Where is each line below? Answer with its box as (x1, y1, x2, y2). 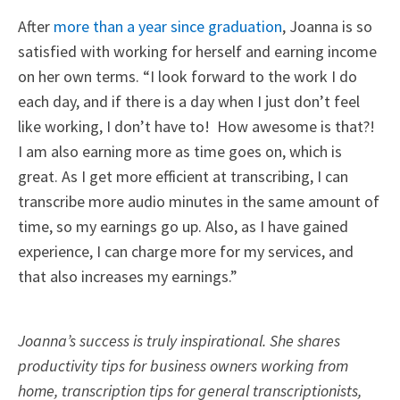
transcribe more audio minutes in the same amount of (18, 190, 379, 212)
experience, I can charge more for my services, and (18, 240, 354, 262)
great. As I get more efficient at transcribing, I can (18, 165, 348, 187)
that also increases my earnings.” (18, 265, 241, 287)
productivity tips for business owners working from (18, 354, 348, 376)
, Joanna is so (282, 15, 372, 37)
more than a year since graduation (54, 15, 282, 37)
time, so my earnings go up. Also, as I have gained (18, 215, 348, 237)
